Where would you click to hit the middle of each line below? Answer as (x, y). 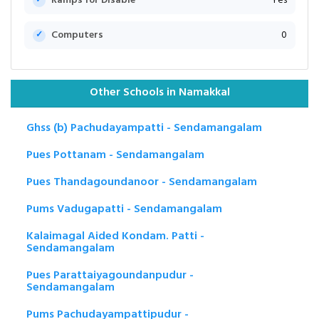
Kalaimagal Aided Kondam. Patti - (115, 236)
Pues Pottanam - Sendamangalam (115, 155)
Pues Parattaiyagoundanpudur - (110, 275)
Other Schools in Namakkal (159, 93)
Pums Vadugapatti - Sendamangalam (124, 209)
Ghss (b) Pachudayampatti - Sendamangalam (144, 128)
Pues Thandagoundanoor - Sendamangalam (142, 182)
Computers (77, 36)
